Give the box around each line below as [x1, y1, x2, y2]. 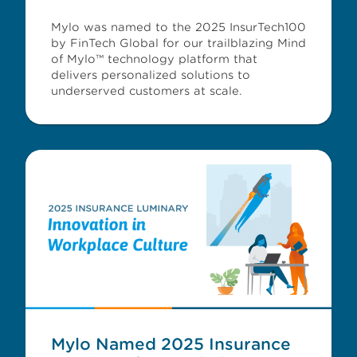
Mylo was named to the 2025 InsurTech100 [51, 21, 306, 33]
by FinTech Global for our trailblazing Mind [51, 37, 306, 49]
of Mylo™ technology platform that [51, 53, 257, 65]
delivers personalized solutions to [51, 69, 250, 81]
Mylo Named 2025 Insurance [51, 335, 291, 354]
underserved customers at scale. [51, 84, 242, 97]
